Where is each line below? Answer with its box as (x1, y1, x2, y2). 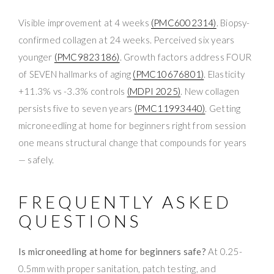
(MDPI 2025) (127, 85, 181, 97)
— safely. (18, 154, 54, 165)
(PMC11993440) (134, 102, 206, 114)
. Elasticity (204, 68, 245, 80)
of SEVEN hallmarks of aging (18, 68, 133, 80)
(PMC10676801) (133, 68, 204, 80)
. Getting (205, 102, 241, 114)
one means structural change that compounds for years (18, 136, 247, 148)
